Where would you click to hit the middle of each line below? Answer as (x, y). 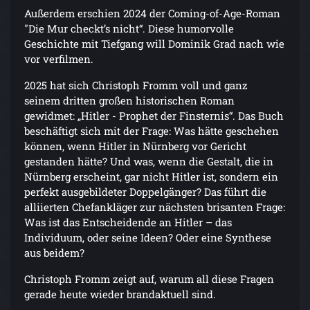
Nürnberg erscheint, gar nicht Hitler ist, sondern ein (151, 177)
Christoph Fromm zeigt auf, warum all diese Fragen (149, 279)
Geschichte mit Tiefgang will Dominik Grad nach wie (154, 44)
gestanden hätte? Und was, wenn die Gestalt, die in (149, 162)
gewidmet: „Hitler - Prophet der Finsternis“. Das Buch (154, 116)
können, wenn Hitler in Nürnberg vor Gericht (135, 146)
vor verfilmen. (59, 59)
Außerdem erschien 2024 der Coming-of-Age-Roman (152, 13)
